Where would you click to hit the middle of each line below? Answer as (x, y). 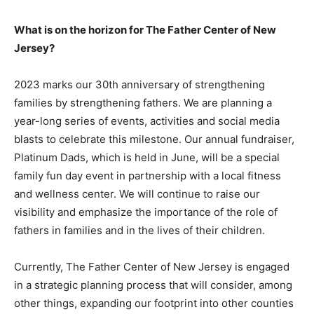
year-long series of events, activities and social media (147, 121)
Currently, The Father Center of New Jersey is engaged (152, 267)
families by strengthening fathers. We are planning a (143, 103)
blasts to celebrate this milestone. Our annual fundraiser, (154, 139)
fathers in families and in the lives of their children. (139, 230)
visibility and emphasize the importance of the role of (146, 212)
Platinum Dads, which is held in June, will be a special (147, 157)
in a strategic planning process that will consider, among (153, 285)
